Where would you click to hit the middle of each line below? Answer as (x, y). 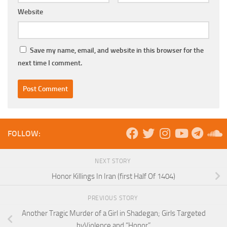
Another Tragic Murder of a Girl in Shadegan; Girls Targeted (113, 213)
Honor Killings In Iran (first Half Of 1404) (113, 176)
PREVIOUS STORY (113, 198)
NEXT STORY (113, 161)
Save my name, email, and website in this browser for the (117, 50)
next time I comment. (50, 63)
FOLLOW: (24, 133)
